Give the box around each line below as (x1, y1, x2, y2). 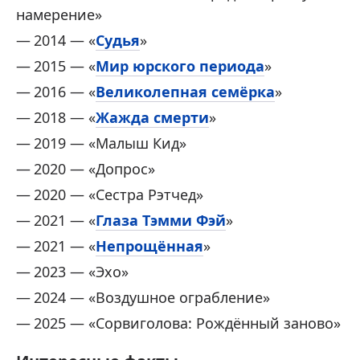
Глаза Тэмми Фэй (96, 211, 226, 231)
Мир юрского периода (96, 56, 264, 76)
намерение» (16, 5, 102, 25)
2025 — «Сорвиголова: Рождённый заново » (34, 313, 341, 333)
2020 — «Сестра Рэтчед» (34, 185, 203, 205)
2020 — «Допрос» (34, 159, 155, 179)
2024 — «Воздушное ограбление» (34, 288, 270, 308)
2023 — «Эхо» (34, 262, 129, 282)
